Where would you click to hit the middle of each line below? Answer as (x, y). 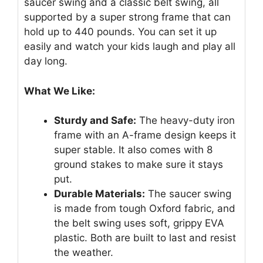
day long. (46, 61)
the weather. (84, 253)
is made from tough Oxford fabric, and (145, 209)
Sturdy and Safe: (95, 121)
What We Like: (60, 91)
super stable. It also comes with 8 (133, 150)
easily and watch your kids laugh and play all (130, 47)
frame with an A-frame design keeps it (145, 135)
